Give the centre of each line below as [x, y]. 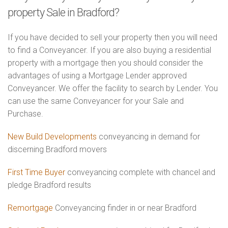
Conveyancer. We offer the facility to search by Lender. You [113, 88]
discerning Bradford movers [57, 149]
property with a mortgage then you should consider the [105, 63]
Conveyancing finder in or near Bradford [125, 208]
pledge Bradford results [49, 185]
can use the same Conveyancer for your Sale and [96, 101]
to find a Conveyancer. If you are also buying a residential [109, 50]
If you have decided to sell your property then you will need [112, 37]
